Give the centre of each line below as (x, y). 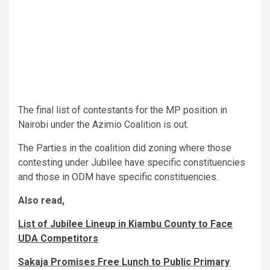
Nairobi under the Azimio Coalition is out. (103, 124)
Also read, (41, 200)
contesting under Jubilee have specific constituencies (132, 162)
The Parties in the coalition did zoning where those (125, 148)
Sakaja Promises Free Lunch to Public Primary (124, 262)
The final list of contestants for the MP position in (123, 110)
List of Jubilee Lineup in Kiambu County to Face (125, 224)
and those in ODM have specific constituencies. (118, 177)
